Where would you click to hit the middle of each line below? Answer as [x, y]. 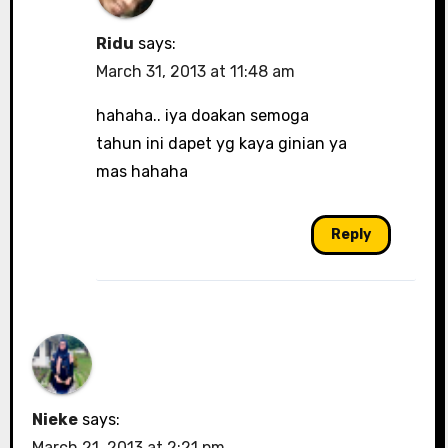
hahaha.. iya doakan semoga [202, 116]
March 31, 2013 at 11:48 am [195, 72]
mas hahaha [141, 172]
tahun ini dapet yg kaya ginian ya [221, 144]
